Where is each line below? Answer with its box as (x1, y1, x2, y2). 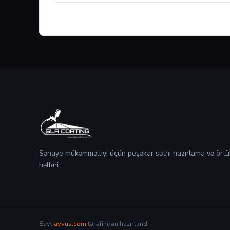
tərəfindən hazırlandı (86, 219, 149, 228)
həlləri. (39, 160, 60, 170)
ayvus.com (54, 219, 86, 228)
